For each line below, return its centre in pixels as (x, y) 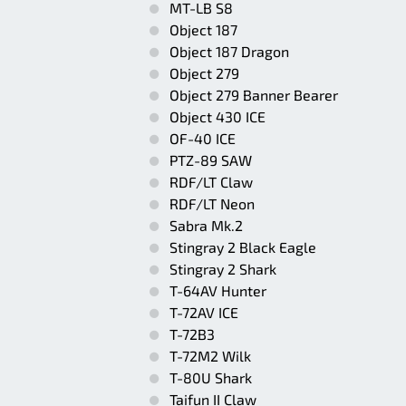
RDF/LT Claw (211, 182)
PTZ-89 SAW (211, 160)
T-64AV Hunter (218, 290)
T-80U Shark (211, 377)
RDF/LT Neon (212, 203)
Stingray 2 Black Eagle (243, 247)
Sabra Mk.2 (206, 225)
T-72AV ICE (204, 312)
